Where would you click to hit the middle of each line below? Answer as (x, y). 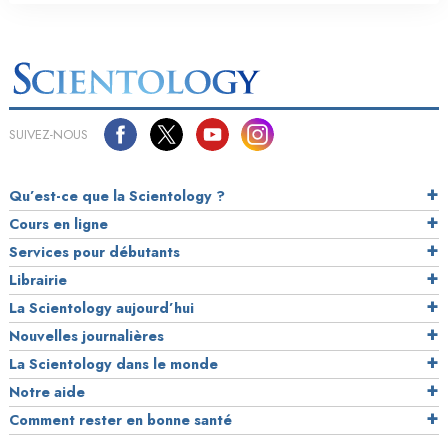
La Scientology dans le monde (113, 363)
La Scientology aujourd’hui (101, 307)
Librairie (38, 279)
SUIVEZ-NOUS (48, 134)
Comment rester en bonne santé (120, 419)
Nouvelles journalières (86, 335)
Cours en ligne (58, 223)
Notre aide (47, 391)
